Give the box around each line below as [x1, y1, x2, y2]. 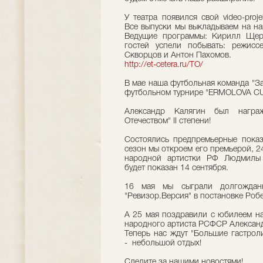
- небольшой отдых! [124, 240, 201, 247]
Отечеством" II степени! [124, 117, 211, 125]
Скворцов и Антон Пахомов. [124, 52, 231, 59]
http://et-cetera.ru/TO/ [124, 61, 203, 69]
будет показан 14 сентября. [124, 164, 228, 172]
